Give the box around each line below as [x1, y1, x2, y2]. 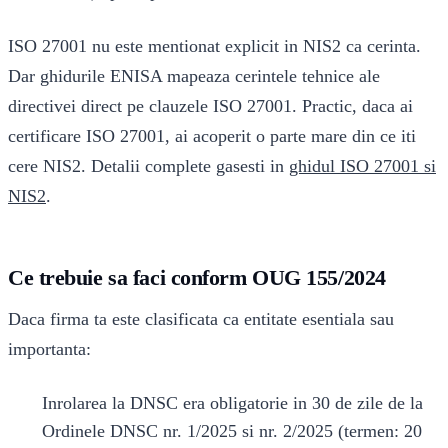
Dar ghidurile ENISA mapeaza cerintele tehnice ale [8, 66, 380, 87]
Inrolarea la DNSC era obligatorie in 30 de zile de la [42, 393, 423, 414]
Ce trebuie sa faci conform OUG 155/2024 [8, 264, 386, 290]
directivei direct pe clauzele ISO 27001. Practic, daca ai [8, 96, 413, 117]
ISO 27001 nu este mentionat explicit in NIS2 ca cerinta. [8, 36, 421, 57]
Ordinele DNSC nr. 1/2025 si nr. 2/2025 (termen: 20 [42, 421, 422, 442]
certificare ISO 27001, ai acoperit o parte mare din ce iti [8, 126, 416, 147]
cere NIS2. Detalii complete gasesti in [8, 156, 289, 177]
